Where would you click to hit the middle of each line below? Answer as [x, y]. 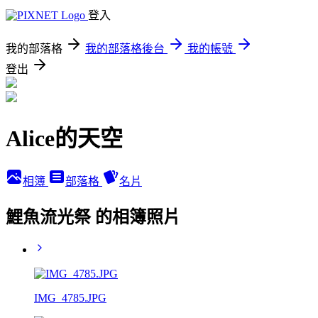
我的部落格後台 [125, 49]
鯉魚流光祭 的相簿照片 [93, 217]
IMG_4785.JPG [70, 297]
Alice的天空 [64, 139]
